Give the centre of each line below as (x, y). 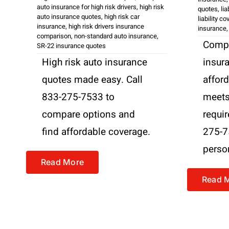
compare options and (88, 114)
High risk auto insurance (94, 62)
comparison (54, 36)
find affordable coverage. (96, 132)
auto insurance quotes (69, 16)
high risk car (122, 16)
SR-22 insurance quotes (71, 45)
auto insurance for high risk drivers (86, 7)
